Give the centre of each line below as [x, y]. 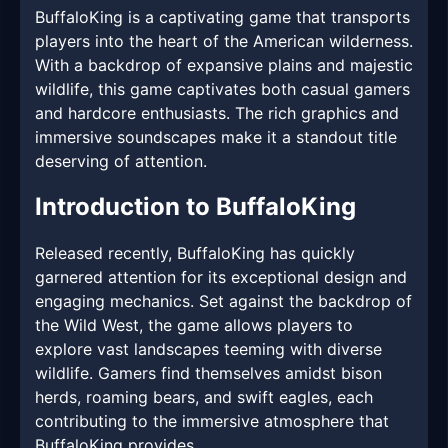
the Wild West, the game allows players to [194, 325]
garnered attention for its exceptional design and [221, 277]
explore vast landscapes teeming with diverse [208, 349]
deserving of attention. [121, 161]
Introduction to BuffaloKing [195, 207]
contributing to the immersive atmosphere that [212, 421]
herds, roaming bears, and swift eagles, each [204, 397]
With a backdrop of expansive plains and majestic [224, 65]
